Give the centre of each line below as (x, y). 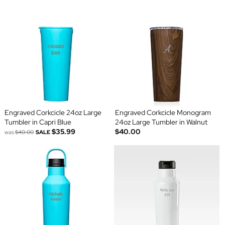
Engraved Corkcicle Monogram (163, 113)
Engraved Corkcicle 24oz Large (53, 113)
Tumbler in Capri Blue (38, 122)
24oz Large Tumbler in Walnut (161, 122)
